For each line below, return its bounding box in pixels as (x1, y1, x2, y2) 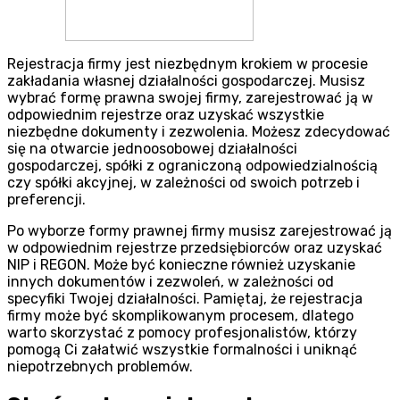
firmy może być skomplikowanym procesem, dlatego (7, 307, 354, 325)
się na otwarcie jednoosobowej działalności (7, 140, 297, 158)
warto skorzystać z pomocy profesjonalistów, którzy (7, 324, 357, 342)
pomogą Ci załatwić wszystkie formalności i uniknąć (7, 341, 357, 359)
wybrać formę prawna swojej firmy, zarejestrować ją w (7, 89, 373, 107)
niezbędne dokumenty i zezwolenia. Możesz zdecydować (7, 123, 390, 141)
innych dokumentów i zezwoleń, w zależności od (7, 273, 334, 291)
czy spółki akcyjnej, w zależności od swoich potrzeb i (7, 174, 360, 192)
